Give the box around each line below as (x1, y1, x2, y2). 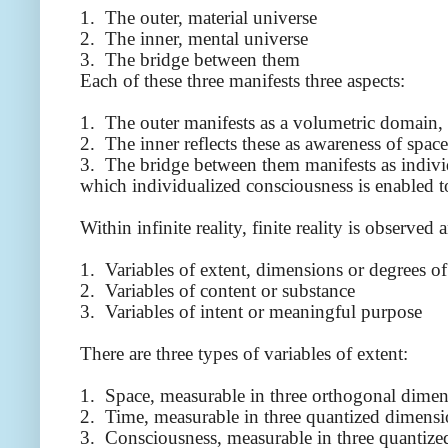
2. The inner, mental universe (80, 28, 308, 50)
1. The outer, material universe (80, 7, 317, 29)
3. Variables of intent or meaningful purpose (80, 301, 422, 323)
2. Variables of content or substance (80, 280, 355, 302)
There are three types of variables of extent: (80, 343, 408, 365)
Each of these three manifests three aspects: (80, 70, 405, 92)
